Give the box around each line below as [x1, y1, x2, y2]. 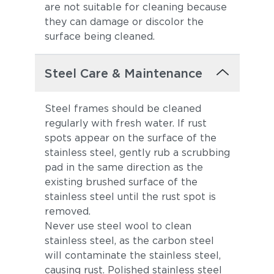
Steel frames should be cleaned [44, 103, 201, 114]
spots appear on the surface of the [44, 132, 217, 144]
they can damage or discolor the [44, 16, 204, 28]
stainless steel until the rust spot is [44, 191, 216, 202]
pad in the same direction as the [44, 161, 203, 173]
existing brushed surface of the [44, 176, 198, 188]
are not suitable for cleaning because [44, 1, 227, 13]
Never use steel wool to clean [44, 220, 191, 232]
